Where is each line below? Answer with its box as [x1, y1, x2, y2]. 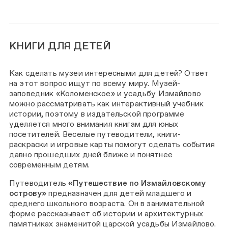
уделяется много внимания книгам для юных [9, 119, 179, 129]
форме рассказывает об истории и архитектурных [9, 208, 204, 218]
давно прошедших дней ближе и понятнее [9, 149, 173, 159]
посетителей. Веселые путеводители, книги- [9, 129, 181, 139]
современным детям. [9, 159, 90, 169]
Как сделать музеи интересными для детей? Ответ [9, 68, 209, 78]
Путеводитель [9, 178, 69, 188]
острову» [9, 188, 47, 198]
